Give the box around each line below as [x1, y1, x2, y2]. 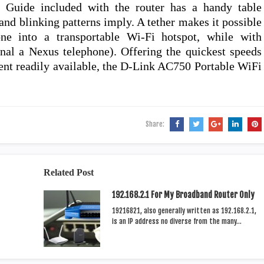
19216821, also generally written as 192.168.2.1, [112, 206, 256, 215]
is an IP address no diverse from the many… [112, 217, 242, 226]
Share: [146, 120, 166, 128]
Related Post [44, 167, 94, 177]
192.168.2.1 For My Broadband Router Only [112, 190, 255, 200]
